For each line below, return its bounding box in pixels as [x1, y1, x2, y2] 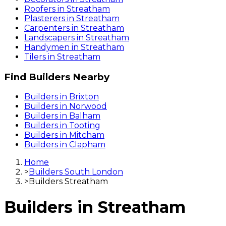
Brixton [69, 92, 99, 102]
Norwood [69, 101, 107, 111]
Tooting [69, 121, 100, 131]
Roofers [24, 4, 55, 14]
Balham [69, 111, 100, 121]
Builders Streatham [29, 177, 108, 187]
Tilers [24, 51, 46, 62]
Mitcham [69, 130, 104, 140]
